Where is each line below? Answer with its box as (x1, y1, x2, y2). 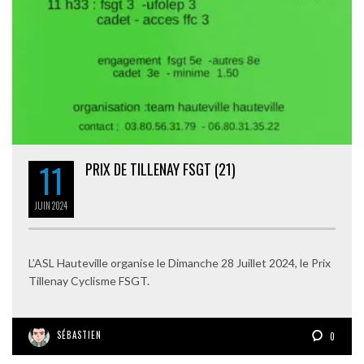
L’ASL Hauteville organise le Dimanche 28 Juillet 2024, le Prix (28, 256, 331, 271)
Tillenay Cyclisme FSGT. (28, 274, 149, 288)
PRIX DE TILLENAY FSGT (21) (85, 158, 236, 180)
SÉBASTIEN (57, 328, 102, 342)
